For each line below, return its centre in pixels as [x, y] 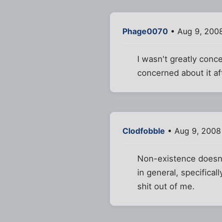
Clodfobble [144, 131]
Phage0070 [145, 31]
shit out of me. [166, 187]
